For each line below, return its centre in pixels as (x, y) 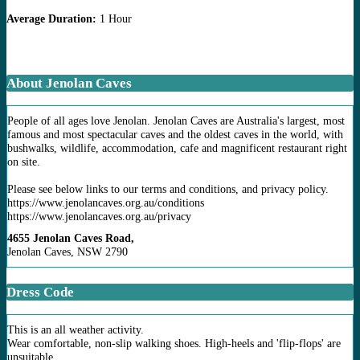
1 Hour (114, 19)
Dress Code (40, 292)
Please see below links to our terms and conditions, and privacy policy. (168, 188)
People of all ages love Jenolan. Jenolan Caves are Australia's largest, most (176, 120)
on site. (24, 161)
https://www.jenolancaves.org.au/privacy (99, 216)
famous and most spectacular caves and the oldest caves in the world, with (175, 134)
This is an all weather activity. (76, 329)
